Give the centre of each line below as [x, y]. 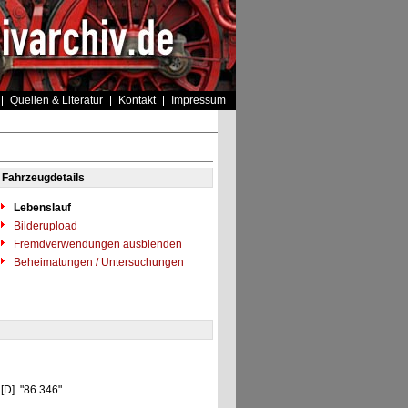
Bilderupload [44, 226]
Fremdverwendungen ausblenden [96, 244]
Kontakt [137, 100]
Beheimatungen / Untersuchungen [97, 262]
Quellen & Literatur [56, 100]
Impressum [198, 100]
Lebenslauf [42, 208]
